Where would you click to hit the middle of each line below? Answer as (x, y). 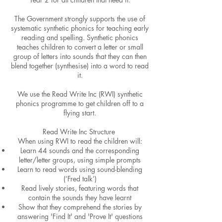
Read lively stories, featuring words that (80, 188)
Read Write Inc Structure (80, 132)
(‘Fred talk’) (80, 179)
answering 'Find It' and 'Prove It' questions (80, 216)
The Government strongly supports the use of (80, 19)
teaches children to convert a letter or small (80, 47)
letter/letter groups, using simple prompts (80, 160)
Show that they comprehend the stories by (80, 207)
